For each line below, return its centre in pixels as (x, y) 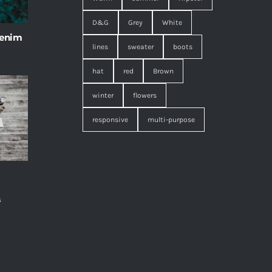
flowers (145, 96)
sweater (141, 47)
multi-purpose (171, 120)
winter (103, 96)
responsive (110, 120)
